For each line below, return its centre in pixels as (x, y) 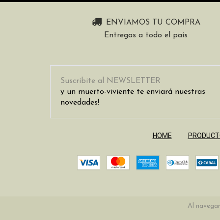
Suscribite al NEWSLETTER (110, 81)
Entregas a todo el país (146, 35)
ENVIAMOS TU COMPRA (153, 23)
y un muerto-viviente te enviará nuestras (133, 92)
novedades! (80, 102)
